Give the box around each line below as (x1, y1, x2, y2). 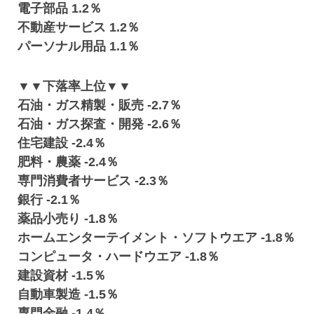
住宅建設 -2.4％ (18, 136, 107, 150)
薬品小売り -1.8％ (18, 212, 119, 226)
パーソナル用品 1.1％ (18, 39, 140, 53)
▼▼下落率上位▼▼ (18, 79, 132, 93)
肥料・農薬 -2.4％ (18, 155, 119, 169)
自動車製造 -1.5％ (18, 287, 119, 301)
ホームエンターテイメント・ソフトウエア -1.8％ (18, 231, 296, 245)
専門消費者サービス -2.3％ (18, 174, 170, 188)
